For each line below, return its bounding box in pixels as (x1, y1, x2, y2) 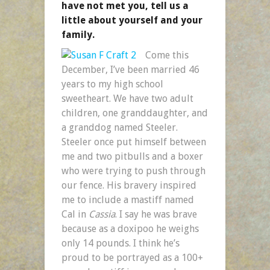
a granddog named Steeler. (61, 121, 178, 133)
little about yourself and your (61, 14, 202, 26)
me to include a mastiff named (61, 193, 194, 206)
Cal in (61, 208, 89, 220)
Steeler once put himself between (61, 136, 206, 148)
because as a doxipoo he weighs (61, 222, 199, 234)
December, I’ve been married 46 (61, 63, 199, 75)
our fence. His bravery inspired (61, 179, 196, 191)
